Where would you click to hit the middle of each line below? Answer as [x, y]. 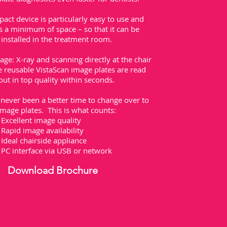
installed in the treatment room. [57, 39]
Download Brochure [53, 170]
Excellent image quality [41, 120]
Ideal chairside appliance [44, 140]
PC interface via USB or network [57, 150]
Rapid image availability [43, 130]
